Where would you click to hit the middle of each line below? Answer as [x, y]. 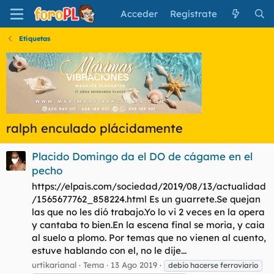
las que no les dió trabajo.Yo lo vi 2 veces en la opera [148, 212]
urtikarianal [54, 265]
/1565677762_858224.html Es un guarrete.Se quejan [146, 199]
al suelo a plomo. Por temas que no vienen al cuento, [149, 238]
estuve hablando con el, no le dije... [109, 251]
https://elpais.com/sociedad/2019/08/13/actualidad [149, 187]
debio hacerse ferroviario [213, 265]
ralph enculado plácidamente [94, 128]
